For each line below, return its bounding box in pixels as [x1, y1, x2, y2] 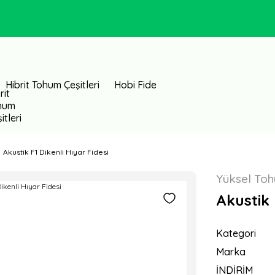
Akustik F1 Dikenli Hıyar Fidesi [3, 147, 109, 157]
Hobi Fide [114, 79, 157, 91]
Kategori [216, 227, 256, 239]
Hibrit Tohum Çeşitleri [6, 79, 99, 91]
